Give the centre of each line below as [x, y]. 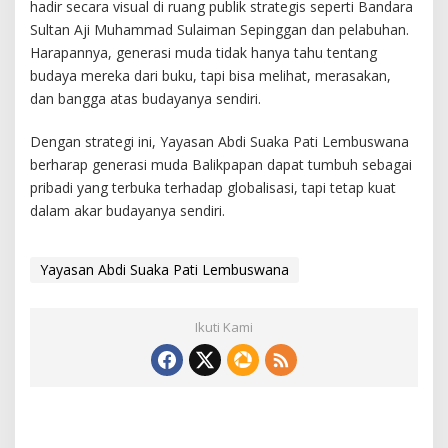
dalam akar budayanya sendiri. [127, 211]
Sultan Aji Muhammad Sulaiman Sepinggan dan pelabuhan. [219, 30]
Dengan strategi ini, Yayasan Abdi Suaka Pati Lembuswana [219, 142]
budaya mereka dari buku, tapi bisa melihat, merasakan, [210, 76]
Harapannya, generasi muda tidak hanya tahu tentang [203, 53]
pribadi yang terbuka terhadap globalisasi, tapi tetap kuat [213, 188]
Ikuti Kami [224, 327]
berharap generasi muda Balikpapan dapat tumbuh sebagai [221, 165]
